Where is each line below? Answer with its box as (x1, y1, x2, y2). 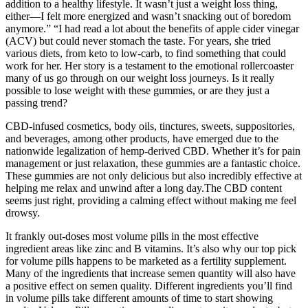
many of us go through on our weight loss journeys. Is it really (5, 71, 274, 84)
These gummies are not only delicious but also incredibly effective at (5, 169, 302, 181)
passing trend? (5, 96, 67, 109)
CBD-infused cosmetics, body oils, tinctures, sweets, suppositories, (5, 120, 295, 132)
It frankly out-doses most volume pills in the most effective (5, 230, 258, 242)
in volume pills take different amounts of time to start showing (5, 291, 273, 304)
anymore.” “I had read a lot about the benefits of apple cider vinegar (5, 22, 299, 34)
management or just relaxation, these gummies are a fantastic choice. (5, 157, 300, 169)
